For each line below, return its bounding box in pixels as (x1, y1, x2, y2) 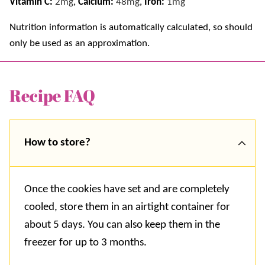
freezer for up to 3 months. (24, 237, 149, 248)
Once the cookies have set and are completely (24, 183, 230, 195)
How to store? (24, 137, 91, 148)
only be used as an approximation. (9, 38, 150, 49)
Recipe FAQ (9, 83, 95, 106)
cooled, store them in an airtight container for (24, 201, 230, 213)
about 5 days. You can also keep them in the (24, 219, 220, 231)
